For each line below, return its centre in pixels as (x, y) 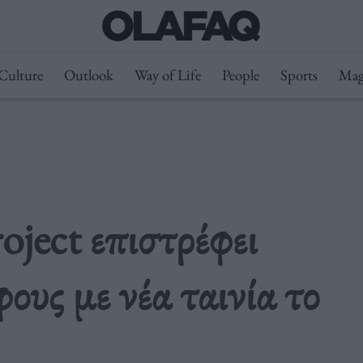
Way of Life (167, 75)
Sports (299, 75)
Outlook (88, 75)
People (240, 75)
